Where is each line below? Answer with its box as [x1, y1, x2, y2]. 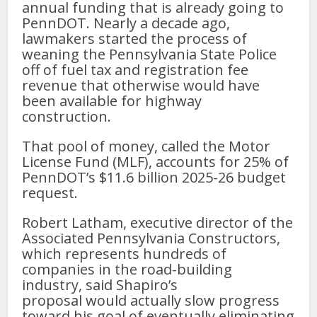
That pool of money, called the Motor [22, 136, 271, 156]
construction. [22, 106, 115, 126]
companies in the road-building [22, 259, 233, 279]
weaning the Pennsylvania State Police [22, 44, 277, 64]
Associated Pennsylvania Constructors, [22, 228, 281, 248]
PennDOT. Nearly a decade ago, [22, 13, 231, 33]
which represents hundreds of [22, 243, 227, 263]
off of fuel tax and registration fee [22, 59, 249, 79]
